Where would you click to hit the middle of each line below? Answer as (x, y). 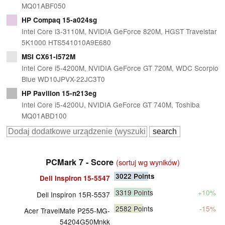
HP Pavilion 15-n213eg (59, 93)
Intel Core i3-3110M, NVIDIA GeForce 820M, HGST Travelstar (119, 31)
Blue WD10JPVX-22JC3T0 (63, 79)
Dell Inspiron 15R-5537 (73, 195)
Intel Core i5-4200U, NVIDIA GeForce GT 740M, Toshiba (110, 105)
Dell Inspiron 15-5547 (75, 178)
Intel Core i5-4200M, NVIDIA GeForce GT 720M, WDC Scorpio (120, 68)
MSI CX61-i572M (48, 57)
